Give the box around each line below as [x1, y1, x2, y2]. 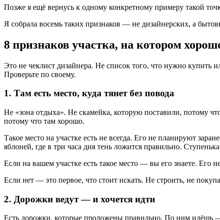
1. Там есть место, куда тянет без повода [4, 88, 174, 99]
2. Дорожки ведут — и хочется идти [4, 193, 155, 204]
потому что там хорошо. [4, 116, 84, 125]
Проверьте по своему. [4, 70, 76, 79]
